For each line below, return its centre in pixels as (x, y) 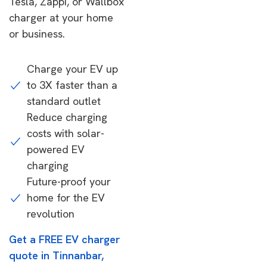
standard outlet (64, 101)
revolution (51, 214)
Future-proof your (69, 181)
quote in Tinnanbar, (56, 255)
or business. (37, 34)
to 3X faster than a (72, 85)
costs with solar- (66, 133)
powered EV (56, 149)
